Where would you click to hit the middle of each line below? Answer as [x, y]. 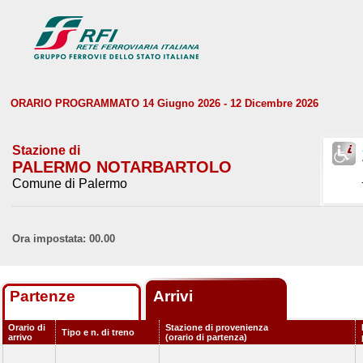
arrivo [20, 337]
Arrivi [175, 296]
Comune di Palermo [70, 184]
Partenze [43, 296]
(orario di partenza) [206, 337]
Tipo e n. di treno [98, 332]
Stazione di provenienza [217, 327]
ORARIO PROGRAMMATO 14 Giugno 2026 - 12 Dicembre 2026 [164, 103]
